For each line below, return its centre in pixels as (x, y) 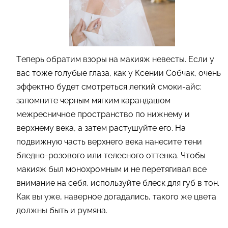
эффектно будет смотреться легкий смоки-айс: (109, 87)
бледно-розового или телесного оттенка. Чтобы (111, 155)
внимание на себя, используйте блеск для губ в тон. (118, 183)
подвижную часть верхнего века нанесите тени (109, 141)
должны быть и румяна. (63, 210)
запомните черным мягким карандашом (93, 100)
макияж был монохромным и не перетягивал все (111, 169)
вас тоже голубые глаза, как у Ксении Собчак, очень (119, 73)
